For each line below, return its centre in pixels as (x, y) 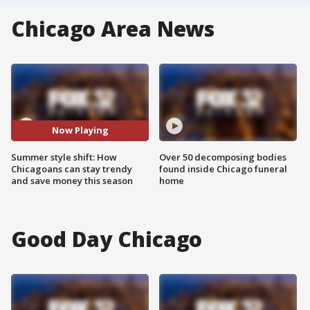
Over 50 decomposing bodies (223, 157)
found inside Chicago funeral (223, 168)
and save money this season (72, 180)
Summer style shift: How (64, 157)
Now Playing (80, 130)
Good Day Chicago (107, 239)
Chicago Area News (113, 29)
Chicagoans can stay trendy (72, 168)
